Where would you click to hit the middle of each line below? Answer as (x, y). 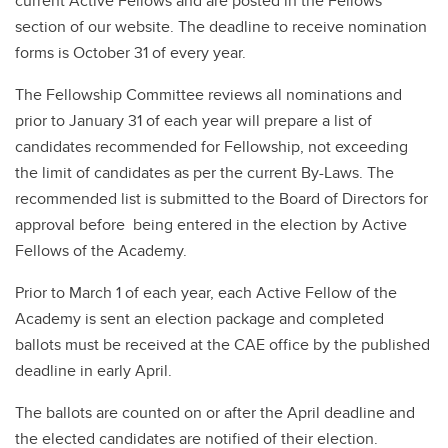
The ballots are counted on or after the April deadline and (215, 412)
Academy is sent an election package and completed (199, 318)
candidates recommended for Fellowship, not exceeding (211, 146)
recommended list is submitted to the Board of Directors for (221, 198)
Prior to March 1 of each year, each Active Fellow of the (206, 292)
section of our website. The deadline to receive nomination (221, 26)
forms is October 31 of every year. (130, 52)
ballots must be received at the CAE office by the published (222, 344)
